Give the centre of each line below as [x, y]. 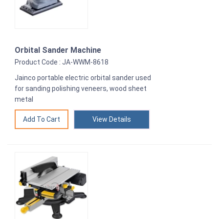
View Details [112, 120]
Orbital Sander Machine [58, 50]
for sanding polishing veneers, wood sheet [81, 89]
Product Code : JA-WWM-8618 [62, 62]
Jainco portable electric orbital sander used [83, 78]
